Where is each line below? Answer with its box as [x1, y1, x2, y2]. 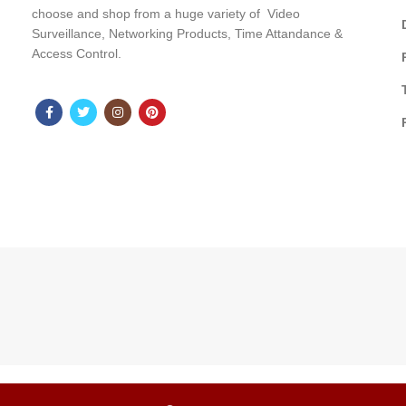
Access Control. [32, 46, 122, 61]
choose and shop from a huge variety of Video [32, 6, 301, 21]
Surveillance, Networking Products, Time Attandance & [32, 26, 343, 41]
